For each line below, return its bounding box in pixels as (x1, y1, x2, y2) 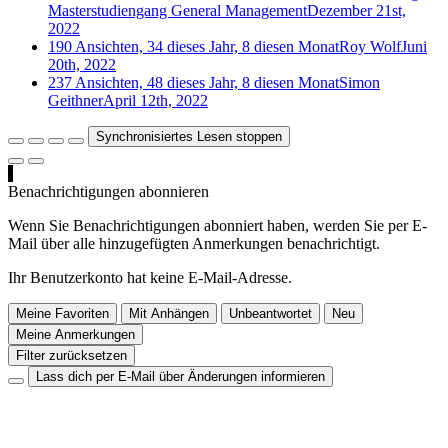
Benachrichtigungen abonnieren (8, 182, 209, 200)
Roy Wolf (339, 37, 401, 55)
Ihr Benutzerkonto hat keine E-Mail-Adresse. (8, 268, 292, 286)
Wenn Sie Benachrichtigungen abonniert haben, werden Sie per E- (8, 216, 427, 234)
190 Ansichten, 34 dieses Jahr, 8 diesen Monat (48, 37, 339, 55)
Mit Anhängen (129, 305, 209, 321)
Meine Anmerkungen (16, 326, 135, 342)
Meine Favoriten (16, 305, 109, 321)
